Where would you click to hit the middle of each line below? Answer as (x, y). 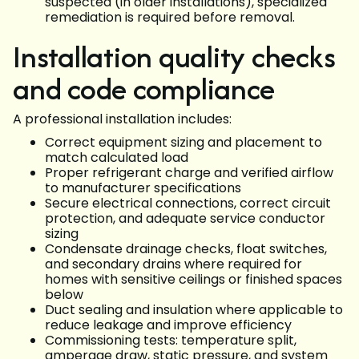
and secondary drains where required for (173, 264)
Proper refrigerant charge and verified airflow (189, 173)
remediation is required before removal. (170, 18)
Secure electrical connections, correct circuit (188, 204)
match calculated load (117, 158)
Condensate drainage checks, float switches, (186, 249)
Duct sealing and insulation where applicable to (194, 310)
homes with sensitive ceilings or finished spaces (194, 280)
